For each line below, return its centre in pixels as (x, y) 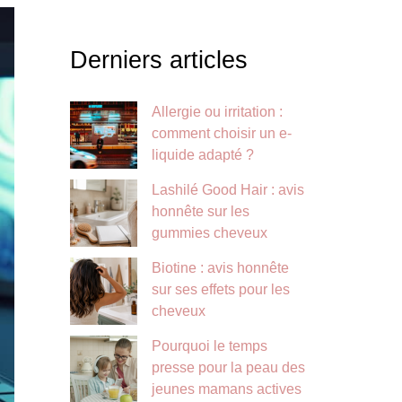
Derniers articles (159, 60)
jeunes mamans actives (227, 389)
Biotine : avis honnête (220, 268)
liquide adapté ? (203, 155)
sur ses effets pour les (221, 290)
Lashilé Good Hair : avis (228, 190)
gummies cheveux (210, 233)
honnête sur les (201, 212)
